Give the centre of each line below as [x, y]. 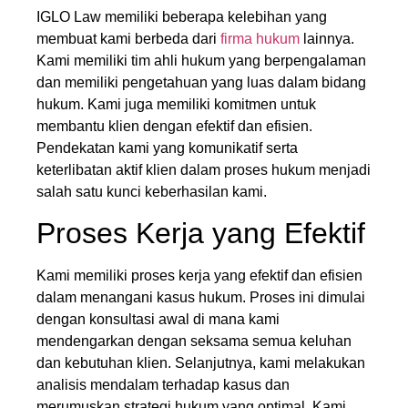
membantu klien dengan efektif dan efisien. [174, 126]
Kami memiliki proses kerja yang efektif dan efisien [199, 275]
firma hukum [260, 38]
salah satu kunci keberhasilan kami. [152, 191]
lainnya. [327, 38]
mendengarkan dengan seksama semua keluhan [194, 341]
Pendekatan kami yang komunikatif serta [167, 148]
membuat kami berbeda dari [128, 38]
